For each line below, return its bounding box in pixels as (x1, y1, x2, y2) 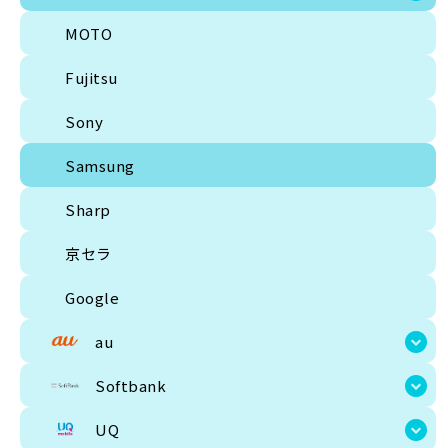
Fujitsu (65, 66, 118, 88)
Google (65, 286, 120, 308)
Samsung (65, 154, 135, 176)
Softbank (95, 374, 167, 396)
